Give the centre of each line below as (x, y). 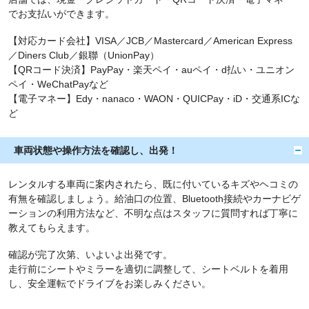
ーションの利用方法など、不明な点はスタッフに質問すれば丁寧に (153, 213)
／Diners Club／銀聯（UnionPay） (84, 55)
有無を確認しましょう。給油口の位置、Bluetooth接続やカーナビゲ (154, 198)
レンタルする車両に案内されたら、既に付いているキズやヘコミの (153, 184)
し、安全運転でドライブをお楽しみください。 (110, 283)
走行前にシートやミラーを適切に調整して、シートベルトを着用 (148, 269)
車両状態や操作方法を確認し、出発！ (96, 150)
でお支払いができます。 (61, 13)
